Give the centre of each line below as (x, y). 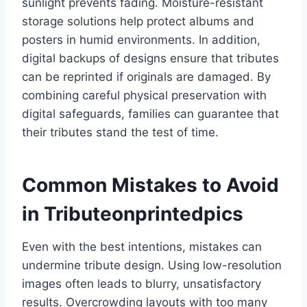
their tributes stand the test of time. (120, 133)
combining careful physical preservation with (144, 96)
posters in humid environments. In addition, (141, 40)
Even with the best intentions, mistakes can (142, 247)
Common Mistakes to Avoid (150, 185)
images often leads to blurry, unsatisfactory (142, 284)
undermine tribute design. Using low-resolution (152, 266)
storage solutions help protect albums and (138, 22)
